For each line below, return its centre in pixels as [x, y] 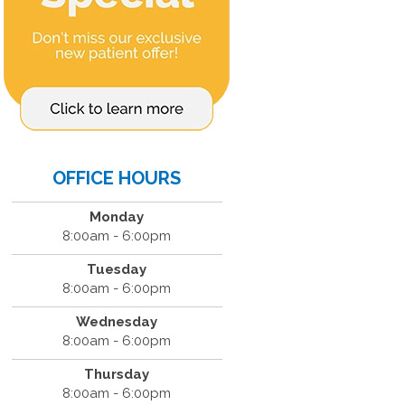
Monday [117, 217]
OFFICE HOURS [117, 178]
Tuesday [117, 269]
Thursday [117, 374]
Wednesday [117, 322]
